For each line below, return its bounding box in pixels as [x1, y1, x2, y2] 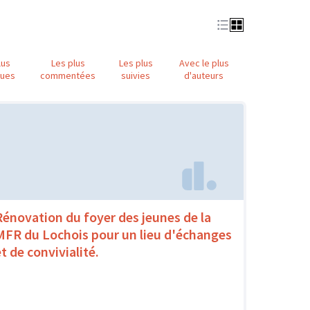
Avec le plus [179, 57, 229, 69]
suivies [121, 69, 151, 82]
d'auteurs [184, 69, 224, 82]
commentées [40, 69, 96, 82]
